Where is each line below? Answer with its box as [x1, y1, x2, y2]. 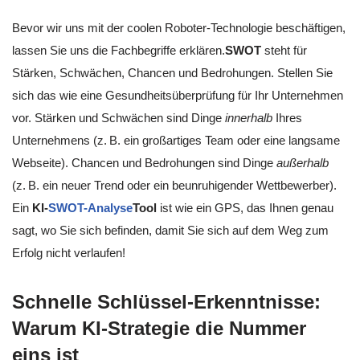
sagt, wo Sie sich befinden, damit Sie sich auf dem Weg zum [12, 223, 329, 238]
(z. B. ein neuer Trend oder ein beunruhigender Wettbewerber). [12, 178, 337, 193]
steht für [261, 43, 307, 58]
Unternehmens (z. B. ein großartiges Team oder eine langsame [12, 133, 340, 148]
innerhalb [225, 111, 272, 125]
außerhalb [276, 156, 329, 170]
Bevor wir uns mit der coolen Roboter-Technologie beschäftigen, [12, 21, 346, 35]
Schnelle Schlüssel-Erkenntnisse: [12, 291, 321, 313]
